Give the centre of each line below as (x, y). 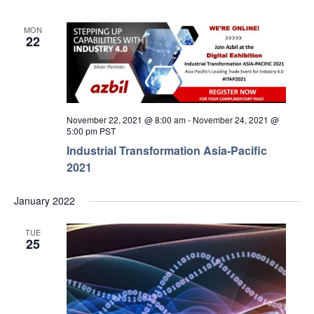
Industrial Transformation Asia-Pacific (166, 151)
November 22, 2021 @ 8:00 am (126, 120)
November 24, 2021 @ (235, 120)
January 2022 (44, 201)
